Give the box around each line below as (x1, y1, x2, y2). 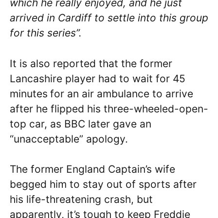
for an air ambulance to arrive (50, 87, 193, 100)
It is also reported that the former (10, 57, 172, 70)
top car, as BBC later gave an (10, 117, 151, 130)
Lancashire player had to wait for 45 (10, 72, 185, 85)
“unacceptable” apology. (10, 132, 131, 145)
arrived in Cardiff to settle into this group (10, 12, 208, 24)
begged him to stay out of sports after (10, 178, 197, 191)
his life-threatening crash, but (10, 193, 153, 206)
